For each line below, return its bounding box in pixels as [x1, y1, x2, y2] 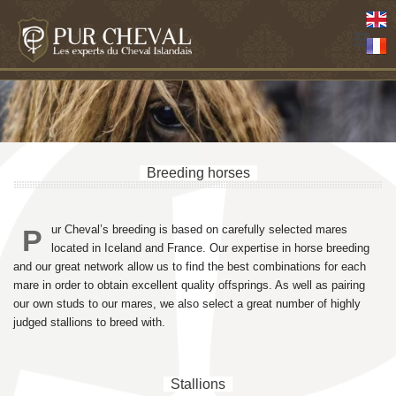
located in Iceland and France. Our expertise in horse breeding [51, 241, 369, 255]
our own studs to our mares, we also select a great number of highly [13, 297, 361, 310]
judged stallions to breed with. [13, 316, 165, 329]
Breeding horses [146, 165, 250, 180]
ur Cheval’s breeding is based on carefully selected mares [51, 223, 347, 236]
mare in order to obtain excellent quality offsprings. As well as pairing [13, 278, 365, 292]
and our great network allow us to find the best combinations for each [13, 260, 366, 273]
